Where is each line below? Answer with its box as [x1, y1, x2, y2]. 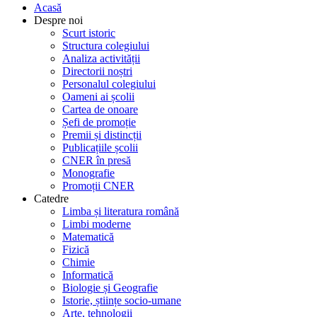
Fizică [62, 243, 89, 256]
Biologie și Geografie [62, 282, 158, 294]
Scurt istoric [62, 27, 115, 40]
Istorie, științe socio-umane [62, 294, 181, 307]
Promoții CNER [62, 180, 134, 192]
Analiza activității [62, 52, 140, 65]
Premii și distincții [62, 129, 142, 142]
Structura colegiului [62, 40, 149, 52]
